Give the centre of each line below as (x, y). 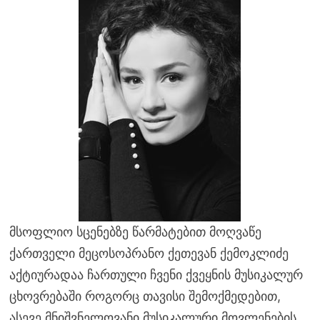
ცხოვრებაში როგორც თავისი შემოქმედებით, (145, 296)
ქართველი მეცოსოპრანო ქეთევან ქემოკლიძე (149, 253)
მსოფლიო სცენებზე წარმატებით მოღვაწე (135, 231)
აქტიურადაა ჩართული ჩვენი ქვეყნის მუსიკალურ (156, 274)
